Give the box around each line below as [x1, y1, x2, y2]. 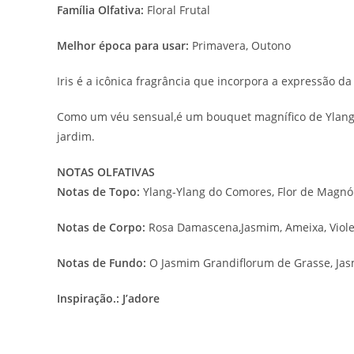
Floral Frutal [144, 2, 210, 17]
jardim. [57, 128, 95, 144]
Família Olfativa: [57, 2, 144, 17]
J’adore [122, 290, 160, 306]
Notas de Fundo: [57, 254, 146, 270]
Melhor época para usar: [57, 37, 189, 53]
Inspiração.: [57, 290, 119, 306]
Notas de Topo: [57, 183, 140, 199]
